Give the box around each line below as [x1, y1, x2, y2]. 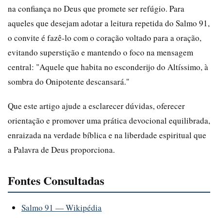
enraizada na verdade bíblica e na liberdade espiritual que [8, 129, 206, 141]
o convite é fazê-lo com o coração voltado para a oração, [8, 32, 201, 43]
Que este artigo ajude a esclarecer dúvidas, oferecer [8, 100, 185, 111]
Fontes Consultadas [8, 171, 104, 189]
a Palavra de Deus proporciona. [8, 144, 115, 155]
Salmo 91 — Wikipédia [21, 201, 102, 213]
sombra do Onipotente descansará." [8, 75, 129, 87]
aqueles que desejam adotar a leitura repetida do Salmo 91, [8, 17, 210, 29]
